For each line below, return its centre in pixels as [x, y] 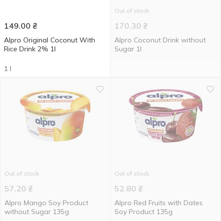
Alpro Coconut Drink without [160, 40]
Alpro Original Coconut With [50, 40]
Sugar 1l [128, 49]
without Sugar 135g [37, 212]
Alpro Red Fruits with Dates [159, 203]
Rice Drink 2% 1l [30, 49]
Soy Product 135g [144, 212]
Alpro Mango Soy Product [46, 203]
